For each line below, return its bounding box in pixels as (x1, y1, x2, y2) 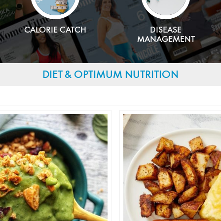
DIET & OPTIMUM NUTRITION (42, 68, 179, 81)
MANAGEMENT (137, 34, 195, 44)
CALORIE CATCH (24, 24, 86, 35)
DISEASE (150, 24, 182, 35)
